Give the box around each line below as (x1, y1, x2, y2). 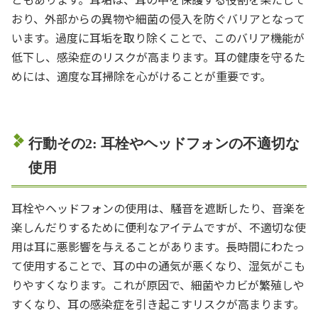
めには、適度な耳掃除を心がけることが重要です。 (11, 67, 271, 84)
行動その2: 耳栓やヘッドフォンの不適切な (28, 135, 300, 151)
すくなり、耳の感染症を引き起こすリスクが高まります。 (11, 295, 305, 312)
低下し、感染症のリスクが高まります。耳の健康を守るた (11, 48, 305, 65)
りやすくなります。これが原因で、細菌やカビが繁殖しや (11, 275, 305, 293)
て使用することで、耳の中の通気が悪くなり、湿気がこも (11, 256, 305, 274)
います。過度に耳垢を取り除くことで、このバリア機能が (11, 28, 305, 46)
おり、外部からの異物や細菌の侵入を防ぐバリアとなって (11, 9, 305, 27)
